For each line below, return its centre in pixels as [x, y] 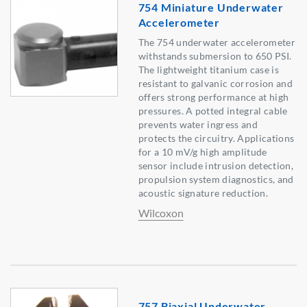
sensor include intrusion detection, [216, 166]
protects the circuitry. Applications [216, 138]
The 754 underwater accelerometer [217, 42]
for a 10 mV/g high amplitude [202, 152]
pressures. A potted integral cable [213, 111]
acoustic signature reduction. [203, 193]
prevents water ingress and [198, 125]
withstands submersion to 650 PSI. [215, 56]
